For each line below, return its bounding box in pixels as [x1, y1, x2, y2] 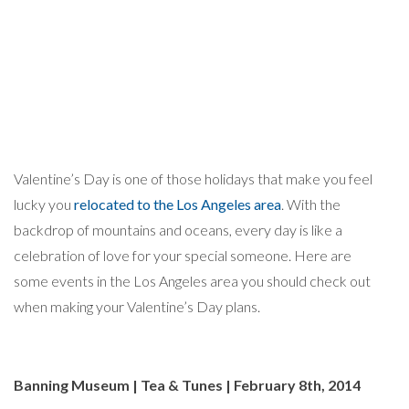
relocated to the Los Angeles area [74, 194, 281, 213]
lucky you [14, 194, 74, 213]
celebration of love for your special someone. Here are [14, 246, 351, 264]
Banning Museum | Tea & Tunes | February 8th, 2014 [14, 375, 361, 393]
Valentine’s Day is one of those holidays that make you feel [14, 169, 372, 187]
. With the [281, 194, 341, 213]
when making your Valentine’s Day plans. [14, 297, 260, 315]
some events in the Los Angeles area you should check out [14, 271, 371, 289]
